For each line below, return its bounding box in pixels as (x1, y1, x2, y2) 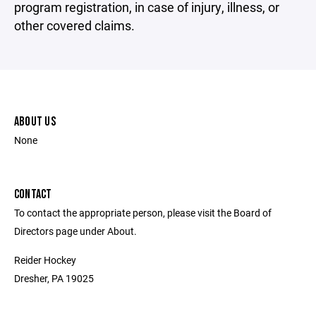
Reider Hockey (14, 253, 76, 267)
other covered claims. (14, 17, 135, 34)
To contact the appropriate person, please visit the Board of (14, 206, 272, 219)
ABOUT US (14, 114, 56, 129)
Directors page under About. (14, 224, 137, 238)
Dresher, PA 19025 (14, 272, 94, 285)
